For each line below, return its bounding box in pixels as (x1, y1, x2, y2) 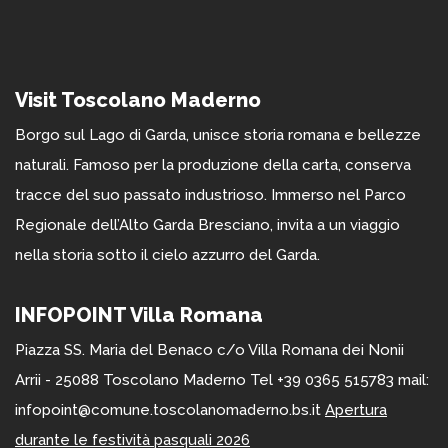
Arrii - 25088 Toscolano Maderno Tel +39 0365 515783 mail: (15, 370, 429, 389)
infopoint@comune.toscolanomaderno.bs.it (15, 400, 325, 419)
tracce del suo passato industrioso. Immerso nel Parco (15, 185, 406, 204)
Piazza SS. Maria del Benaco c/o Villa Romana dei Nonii (15, 340, 404, 359)
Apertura (325, 400, 387, 419)
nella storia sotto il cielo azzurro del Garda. (15, 245, 320, 264)
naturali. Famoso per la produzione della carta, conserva (15, 155, 411, 174)
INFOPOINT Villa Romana (15, 302, 263, 327)
